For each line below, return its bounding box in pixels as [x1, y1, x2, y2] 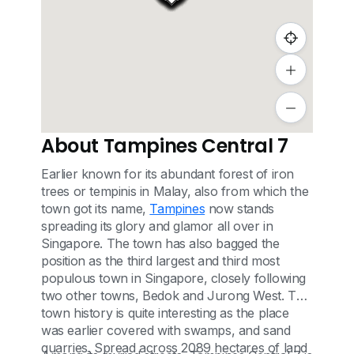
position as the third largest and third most [41, 253, 280, 269]
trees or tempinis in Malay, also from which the [41, 183, 309, 199]
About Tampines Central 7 [41, 133, 288, 159]
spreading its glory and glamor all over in [41, 218, 273, 234]
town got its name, [41, 201, 150, 217]
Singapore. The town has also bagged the [41, 235, 280, 251]
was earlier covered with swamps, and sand [41, 322, 291, 338]
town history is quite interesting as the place [41, 305, 289, 321]
